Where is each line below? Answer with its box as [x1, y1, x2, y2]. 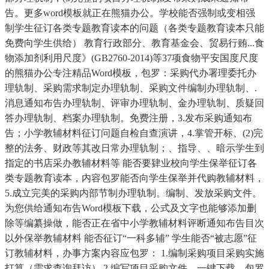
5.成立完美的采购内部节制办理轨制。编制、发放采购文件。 [5, 188, 262, 199]
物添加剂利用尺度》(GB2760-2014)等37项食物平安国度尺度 [5, 53, 258, 64]
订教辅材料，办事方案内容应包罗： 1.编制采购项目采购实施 [5, 248, 264, 259]
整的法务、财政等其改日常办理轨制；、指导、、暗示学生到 [5, 143, 264, 154]
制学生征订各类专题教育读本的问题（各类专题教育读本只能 [5, 23, 264, 34]
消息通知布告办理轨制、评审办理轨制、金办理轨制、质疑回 [5, 98, 264, 109]
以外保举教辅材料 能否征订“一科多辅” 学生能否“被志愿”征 [5, 233, 257, 244]
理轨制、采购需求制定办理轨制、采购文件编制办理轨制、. [5, 83, 257, 94]
